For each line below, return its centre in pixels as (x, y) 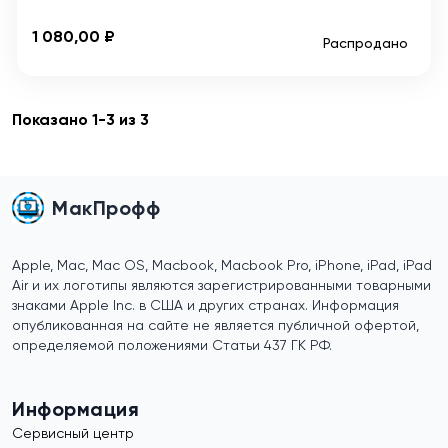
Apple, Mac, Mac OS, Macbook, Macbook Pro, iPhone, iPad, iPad (222, 265)
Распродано (365, 43)
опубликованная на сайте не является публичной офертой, (215, 325)
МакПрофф (106, 208)
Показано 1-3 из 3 (80, 120)
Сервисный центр (73, 433)
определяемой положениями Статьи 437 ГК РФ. (172, 345)
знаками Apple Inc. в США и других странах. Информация (205, 305)
